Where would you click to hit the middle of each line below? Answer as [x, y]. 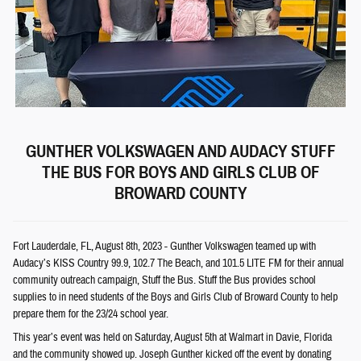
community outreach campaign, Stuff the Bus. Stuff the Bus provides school [164, 280]
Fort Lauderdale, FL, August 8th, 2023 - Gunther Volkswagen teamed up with [164, 247]
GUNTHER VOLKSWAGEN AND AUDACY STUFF [180, 151]
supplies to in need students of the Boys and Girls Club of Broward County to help [175, 297]
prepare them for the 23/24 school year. [91, 314]
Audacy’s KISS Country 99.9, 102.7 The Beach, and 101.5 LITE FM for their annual [178, 263]
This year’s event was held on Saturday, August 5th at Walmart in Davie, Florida [172, 338]
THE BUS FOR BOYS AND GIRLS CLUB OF [180, 172]
